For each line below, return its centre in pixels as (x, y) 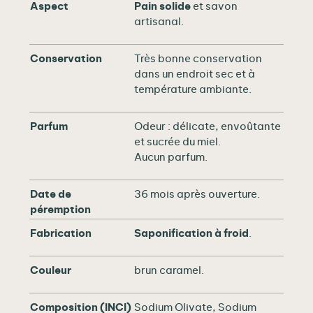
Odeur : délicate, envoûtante (208, 126)
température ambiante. (193, 89)
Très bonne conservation (198, 59)
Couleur (51, 270)
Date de (51, 194)
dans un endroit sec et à (195, 74)
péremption (60, 210)
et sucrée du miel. (177, 142)
